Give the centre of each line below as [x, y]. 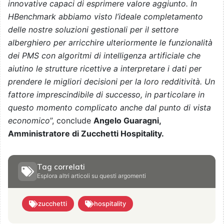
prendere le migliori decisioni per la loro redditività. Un [111, 82]
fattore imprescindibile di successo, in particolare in [106, 95]
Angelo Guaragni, [127, 121]
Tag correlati [61, 167]
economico [29, 121]
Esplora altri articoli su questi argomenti [91, 176]
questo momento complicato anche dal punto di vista [109, 108]
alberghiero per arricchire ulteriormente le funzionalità [110, 43]
